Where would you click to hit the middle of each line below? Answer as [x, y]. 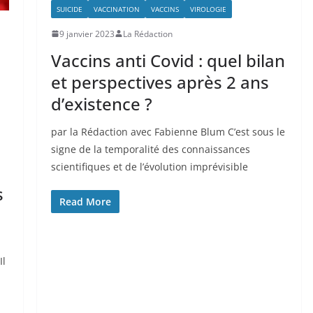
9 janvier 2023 [87, 34]
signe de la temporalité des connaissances [150, 149]
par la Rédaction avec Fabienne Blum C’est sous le [168, 131]
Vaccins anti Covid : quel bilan [168, 60]
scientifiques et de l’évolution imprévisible [149, 166]
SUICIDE [69, 9]
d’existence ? [101, 103]
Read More [85, 201]
